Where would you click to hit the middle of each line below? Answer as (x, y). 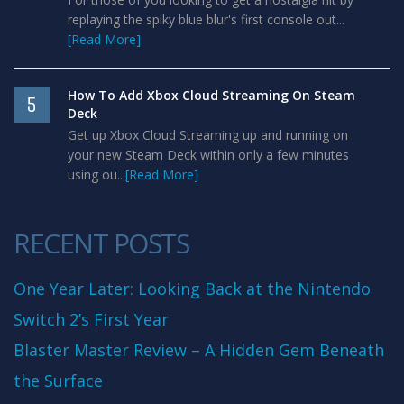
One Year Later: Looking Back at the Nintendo (192, 289)
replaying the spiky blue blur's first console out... (206, 19)
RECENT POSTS (101, 243)
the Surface (58, 381)
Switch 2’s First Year (91, 319)
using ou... (96, 174)
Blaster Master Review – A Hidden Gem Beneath (199, 350)
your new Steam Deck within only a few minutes (208, 155)
